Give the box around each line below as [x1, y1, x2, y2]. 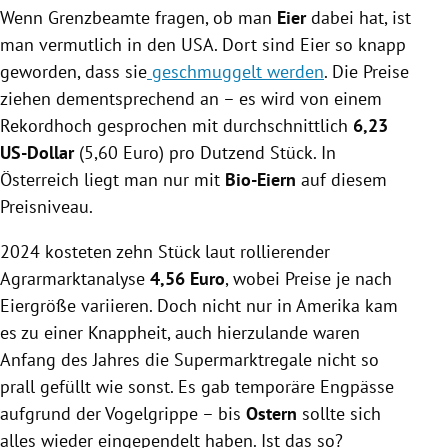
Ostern [246, 401, 297, 425]
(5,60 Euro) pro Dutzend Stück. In [74, 140, 336, 164]
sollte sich [297, 401, 381, 425]
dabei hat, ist [306, 5, 411, 29]
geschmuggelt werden [147, 59, 324, 83]
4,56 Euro [150, 266, 225, 290]
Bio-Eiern [225, 167, 296, 191]
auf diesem [296, 167, 387, 191]
